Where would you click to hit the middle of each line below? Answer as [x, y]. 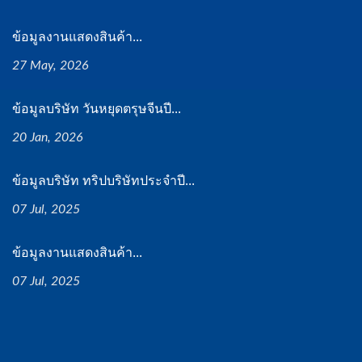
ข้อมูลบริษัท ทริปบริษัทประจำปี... [103, 180]
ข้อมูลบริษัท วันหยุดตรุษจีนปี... [97, 108]
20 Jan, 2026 [48, 137]
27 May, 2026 [51, 65]
